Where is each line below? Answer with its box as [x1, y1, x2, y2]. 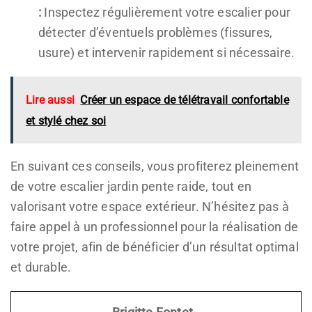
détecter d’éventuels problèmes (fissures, [38, 24, 273, 40]
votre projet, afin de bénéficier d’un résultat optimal [10, 239, 299, 254]
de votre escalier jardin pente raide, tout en [10, 178, 252, 194]
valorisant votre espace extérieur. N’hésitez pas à [10, 198, 290, 214]
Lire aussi [26, 93, 75, 107]
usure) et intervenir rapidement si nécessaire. [38, 45, 295, 60]
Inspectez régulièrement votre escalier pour [41, 4, 291, 19]
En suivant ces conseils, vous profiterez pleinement [10, 158, 299, 173]
